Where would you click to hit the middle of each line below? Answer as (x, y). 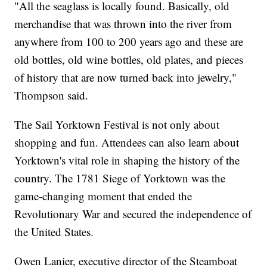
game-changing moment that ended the (103, 195)
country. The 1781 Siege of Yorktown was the (120, 178)
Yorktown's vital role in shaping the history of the (127, 160)
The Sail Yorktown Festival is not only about (117, 124)
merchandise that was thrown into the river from (123, 23)
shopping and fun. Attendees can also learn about (127, 142)
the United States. (54, 231)
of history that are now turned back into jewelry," (126, 77)
